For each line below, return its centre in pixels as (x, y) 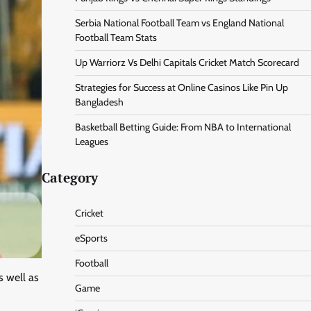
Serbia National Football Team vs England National (179, 23)
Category (69, 178)
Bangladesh (99, 102)
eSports (91, 238)
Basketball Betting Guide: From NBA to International (183, 127)
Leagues (91, 142)
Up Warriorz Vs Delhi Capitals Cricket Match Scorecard (187, 63)
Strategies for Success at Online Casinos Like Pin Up (181, 88)
